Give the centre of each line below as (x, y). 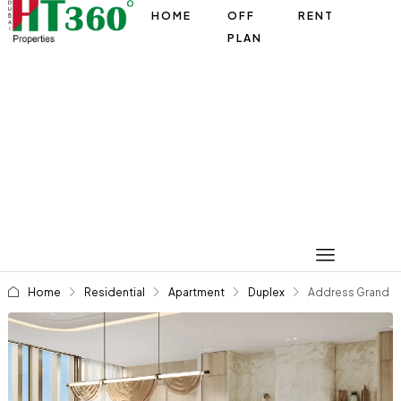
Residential (114, 292)
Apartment (196, 292)
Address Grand (348, 292)
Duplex (266, 292)
